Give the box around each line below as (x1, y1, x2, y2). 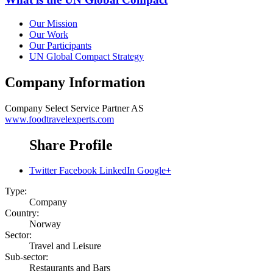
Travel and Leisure (29, 241, 101, 252)
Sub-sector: (5, 252, 48, 263)
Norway (29, 219, 61, 230)
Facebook (59, 165, 97, 176)
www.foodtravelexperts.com (5, 113, 114, 124)
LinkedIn (99, 165, 135, 176)
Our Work (29, 29, 68, 40)
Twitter (29, 165, 57, 176)
